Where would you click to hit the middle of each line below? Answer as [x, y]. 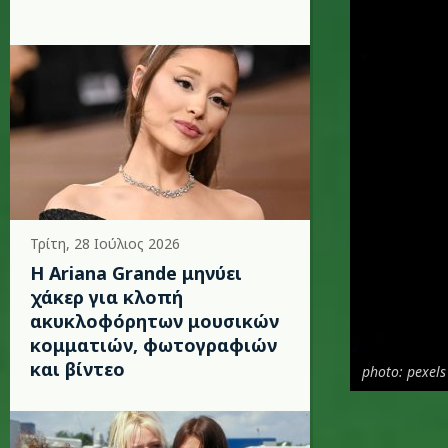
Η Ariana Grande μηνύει [136, 273]
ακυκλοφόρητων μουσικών [154, 321]
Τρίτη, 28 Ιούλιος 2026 [105, 243]
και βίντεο [77, 369]
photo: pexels [404, 371]
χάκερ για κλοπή [106, 297]
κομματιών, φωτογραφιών [153, 345]
